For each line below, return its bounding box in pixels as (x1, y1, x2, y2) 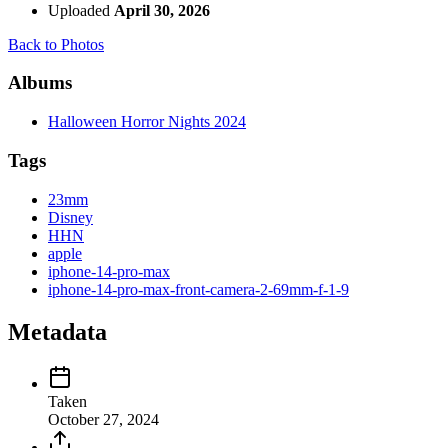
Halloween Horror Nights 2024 (48, 113, 246, 131)
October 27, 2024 (48, 411, 159, 429)
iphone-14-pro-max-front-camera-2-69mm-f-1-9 (48, 280, 349, 298)
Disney (48, 208, 93, 226)
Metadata (8, 318, 107, 345)
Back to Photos (8, 35, 104, 53)
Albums (8, 72, 72, 94)
